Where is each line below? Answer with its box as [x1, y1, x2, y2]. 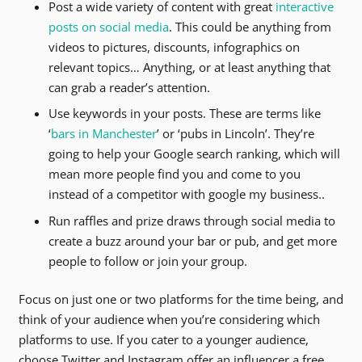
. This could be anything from [169, 18, 331, 35]
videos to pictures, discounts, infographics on [48, 38, 300, 55]
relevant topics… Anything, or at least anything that [48, 58, 330, 75]
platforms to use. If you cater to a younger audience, [18, 331, 309, 348]
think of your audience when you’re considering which [18, 311, 320, 328]
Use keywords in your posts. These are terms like [48, 105, 321, 122]
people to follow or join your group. [48, 252, 247, 269]
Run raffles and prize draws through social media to [48, 212, 335, 229]
